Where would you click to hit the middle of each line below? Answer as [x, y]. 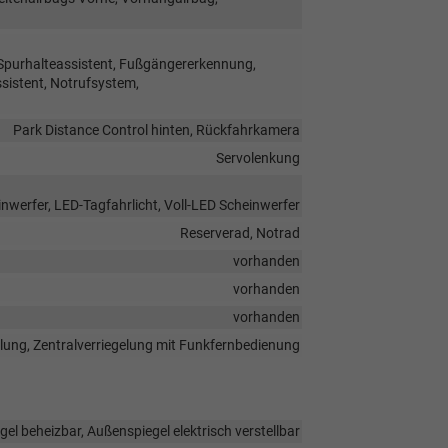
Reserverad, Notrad [239, 232]
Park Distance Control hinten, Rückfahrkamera [156, 129]
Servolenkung [257, 157]
